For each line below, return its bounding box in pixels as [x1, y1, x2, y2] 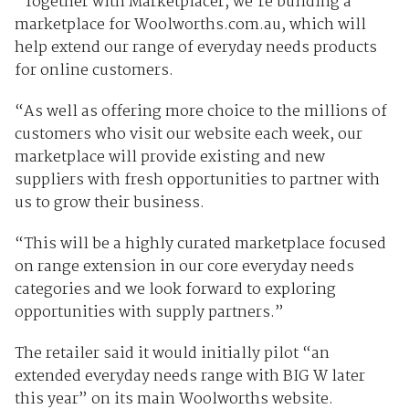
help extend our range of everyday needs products [14, 36, 377, 61]
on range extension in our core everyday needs [14, 255, 354, 280]
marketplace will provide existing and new [14, 145, 325, 171]
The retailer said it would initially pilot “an [14, 341, 330, 367]
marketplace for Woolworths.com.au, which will [14, 13, 366, 38]
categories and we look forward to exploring [14, 278, 336, 303]
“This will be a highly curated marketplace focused [14, 232, 386, 257]
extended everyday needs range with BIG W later [14, 364, 365, 390]
